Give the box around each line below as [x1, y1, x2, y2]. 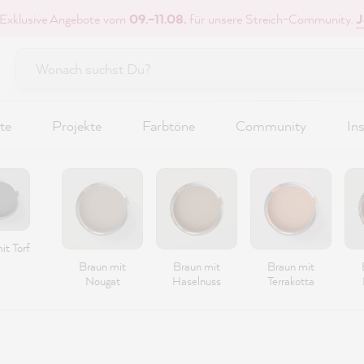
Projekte [52, 116, 102, 135]
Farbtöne [142, 116, 195, 135]
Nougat [84, 273, 120, 288]
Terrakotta [267, 273, 314, 288]
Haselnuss [172, 273, 221, 288]
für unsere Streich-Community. [185, 9, 356, 28]
